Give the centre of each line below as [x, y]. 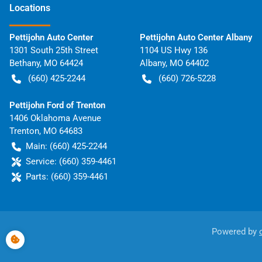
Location [27, 8]
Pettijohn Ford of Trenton [57, 106]
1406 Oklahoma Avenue [55, 118]
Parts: [37, 177]
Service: [41, 162]
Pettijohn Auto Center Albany [196, 38]
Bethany [25, 63]
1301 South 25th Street [54, 51]
